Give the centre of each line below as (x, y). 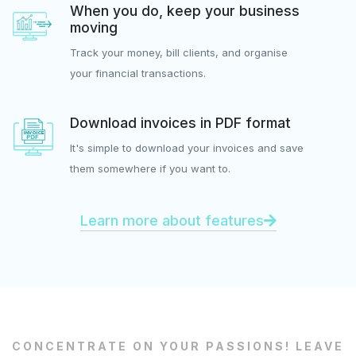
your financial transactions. (138, 73)
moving (94, 27)
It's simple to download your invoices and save (187, 147)
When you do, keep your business (185, 10)
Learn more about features (172, 220)
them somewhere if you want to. (150, 168)
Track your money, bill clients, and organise (179, 52)
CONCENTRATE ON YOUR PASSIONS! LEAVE (178, 346)
